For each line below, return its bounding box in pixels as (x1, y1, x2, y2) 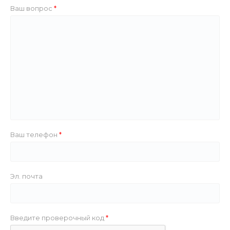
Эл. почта (10, 171, 43, 180)
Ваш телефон (10, 130, 59, 139)
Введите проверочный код (10, 213, 106, 222)
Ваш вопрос (10, 4, 54, 12)
